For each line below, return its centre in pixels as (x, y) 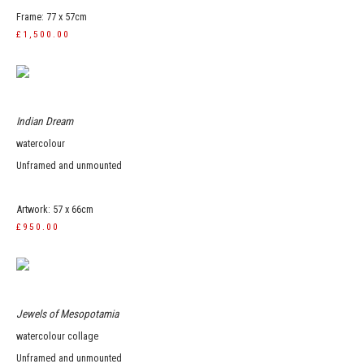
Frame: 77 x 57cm (52, 17)
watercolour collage (57, 336)
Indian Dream (45, 121)
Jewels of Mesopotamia (67, 314)
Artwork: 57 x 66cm (55, 209)
